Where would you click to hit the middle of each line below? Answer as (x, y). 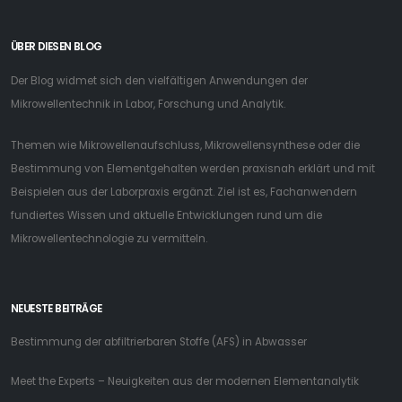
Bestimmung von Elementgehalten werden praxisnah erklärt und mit (193, 169)
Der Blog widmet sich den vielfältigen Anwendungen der (159, 81)
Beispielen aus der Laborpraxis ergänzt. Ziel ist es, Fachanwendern (184, 192)
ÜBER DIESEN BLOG (57, 47)
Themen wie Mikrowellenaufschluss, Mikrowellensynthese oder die (185, 146)
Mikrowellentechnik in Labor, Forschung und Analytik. (148, 105)
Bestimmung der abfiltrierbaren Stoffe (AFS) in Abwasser (159, 342)
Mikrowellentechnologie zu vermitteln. (109, 239)
